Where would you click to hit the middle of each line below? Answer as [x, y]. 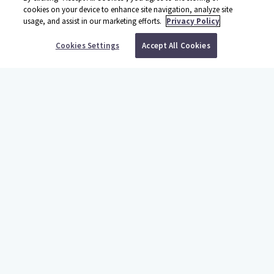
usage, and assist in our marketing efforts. [94, 21]
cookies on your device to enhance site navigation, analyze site [128, 9]
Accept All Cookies [176, 46]
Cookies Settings [87, 46]
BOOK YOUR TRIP [137, 40]
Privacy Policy [193, 21]
